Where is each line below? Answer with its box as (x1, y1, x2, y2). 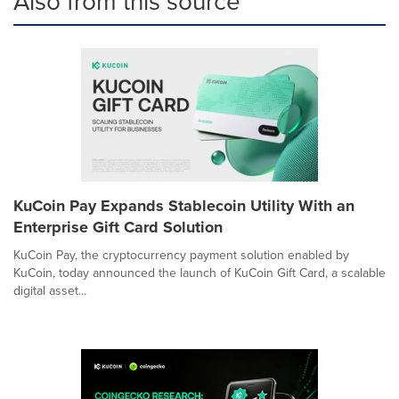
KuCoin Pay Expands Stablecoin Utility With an (13, 193, 354, 217)
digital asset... (13, 281, 86, 300)
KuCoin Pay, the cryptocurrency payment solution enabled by (13, 245, 349, 265)
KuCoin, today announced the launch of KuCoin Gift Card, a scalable (13, 263, 386, 282)
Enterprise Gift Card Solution (13, 215, 223, 239)
